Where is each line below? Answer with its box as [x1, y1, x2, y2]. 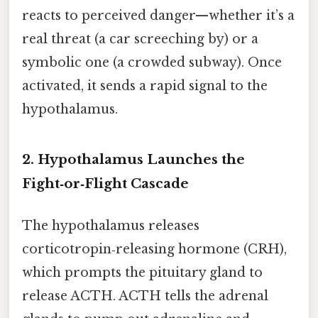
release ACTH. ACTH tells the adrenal [22, 288, 268, 305]
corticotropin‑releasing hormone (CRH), [22, 241, 287, 258]
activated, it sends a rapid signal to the [22, 78, 268, 94]
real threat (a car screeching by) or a [22, 31, 258, 48]
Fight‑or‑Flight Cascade [22, 175, 189, 192]
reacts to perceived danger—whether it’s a [22, 8, 295, 24]
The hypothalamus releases [22, 218, 199, 234]
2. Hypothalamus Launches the [22, 150, 245, 168]
